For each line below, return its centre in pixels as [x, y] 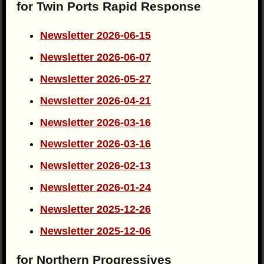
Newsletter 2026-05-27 [96, 79]
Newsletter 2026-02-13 [96, 166]
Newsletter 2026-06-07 [96, 57]
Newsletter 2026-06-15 [96, 36]
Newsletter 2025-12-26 [96, 209]
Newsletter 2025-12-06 [96, 231]
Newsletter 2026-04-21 [96, 100]
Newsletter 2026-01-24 [96, 187]
